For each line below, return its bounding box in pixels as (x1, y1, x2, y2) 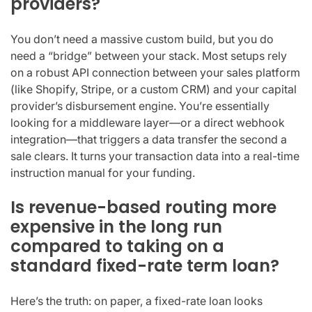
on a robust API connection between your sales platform (10, 65, 300, 79)
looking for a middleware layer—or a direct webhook (10, 115, 285, 130)
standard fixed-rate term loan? (10, 253, 279, 277)
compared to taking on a (10, 234, 224, 258)
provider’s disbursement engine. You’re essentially (10, 98, 270, 113)
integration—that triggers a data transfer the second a (10, 132, 287, 146)
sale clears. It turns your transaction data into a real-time (10, 148, 299, 163)
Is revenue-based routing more (10, 195, 276, 219)
